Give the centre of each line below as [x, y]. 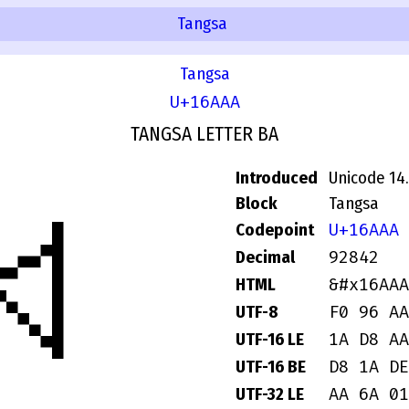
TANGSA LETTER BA [204, 135]
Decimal [265, 258]
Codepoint [275, 231]
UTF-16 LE [270, 340]
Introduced [277, 178]
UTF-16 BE [271, 367]
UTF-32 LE [270, 395]
